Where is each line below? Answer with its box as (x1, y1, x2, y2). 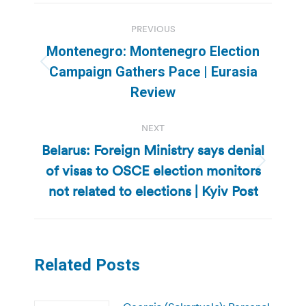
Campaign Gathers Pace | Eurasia (48, 63, 258, 80)
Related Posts (34, 255, 140, 275)
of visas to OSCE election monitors (45, 161, 261, 180)
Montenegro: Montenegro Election (46, 42, 260, 59)
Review (130, 83, 176, 100)
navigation (33, 33, 144, 61)
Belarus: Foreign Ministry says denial (42, 141, 264, 159)
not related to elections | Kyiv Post (48, 182, 258, 200)
